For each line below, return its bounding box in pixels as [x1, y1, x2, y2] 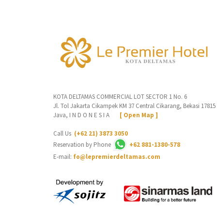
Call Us [53, 129, 74, 138]
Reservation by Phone [53, 140, 112, 149]
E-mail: [53, 152, 73, 161]
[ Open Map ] [119, 110, 158, 119]
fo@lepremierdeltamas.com [73, 152, 160, 161]
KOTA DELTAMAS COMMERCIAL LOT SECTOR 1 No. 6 [53, 92, 187, 101]
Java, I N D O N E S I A [53, 110, 120, 119]
